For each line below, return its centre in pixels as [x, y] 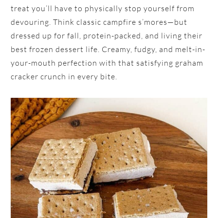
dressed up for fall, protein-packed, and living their [107, 36]
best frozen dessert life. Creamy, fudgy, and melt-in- [108, 49]
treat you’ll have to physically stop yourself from [103, 9]
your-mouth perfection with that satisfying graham [107, 63]
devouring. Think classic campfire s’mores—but [99, 22]
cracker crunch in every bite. [64, 77]
